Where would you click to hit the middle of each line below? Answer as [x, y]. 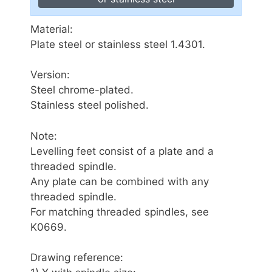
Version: [50, 75]
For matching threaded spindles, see [120, 212]
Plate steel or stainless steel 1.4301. [118, 44]
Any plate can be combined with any [120, 181]
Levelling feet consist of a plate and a [122, 151]
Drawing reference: [77, 258]
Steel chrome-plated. [82, 90]
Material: [52, 29]
